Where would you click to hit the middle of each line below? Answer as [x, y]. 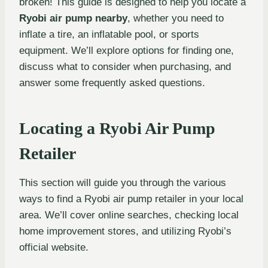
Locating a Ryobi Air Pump [117, 128]
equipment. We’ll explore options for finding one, [127, 50]
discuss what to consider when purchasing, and [125, 66]
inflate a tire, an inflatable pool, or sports [109, 34]
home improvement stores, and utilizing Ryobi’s [125, 231]
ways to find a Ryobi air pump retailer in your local [131, 199]
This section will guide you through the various [123, 182]
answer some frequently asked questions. [112, 83]
